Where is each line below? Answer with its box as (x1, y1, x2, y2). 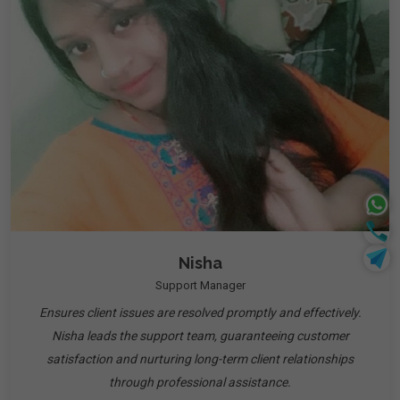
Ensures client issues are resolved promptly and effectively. (38, 305, 362, 320)
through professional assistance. (109, 375, 291, 389)
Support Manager (154, 279, 246, 292)
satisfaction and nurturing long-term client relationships (46, 352, 354, 366)
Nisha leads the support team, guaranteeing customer (51, 329, 349, 343)
